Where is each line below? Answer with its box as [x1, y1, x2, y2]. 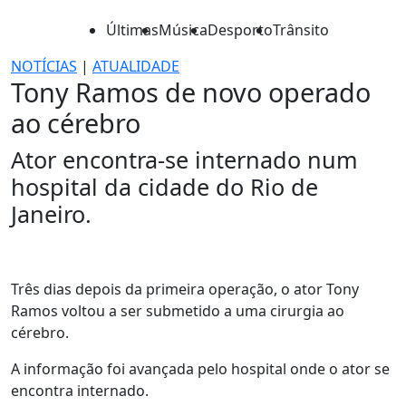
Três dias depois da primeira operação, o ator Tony [11, 279, 359, 299]
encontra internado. [11, 381, 152, 401]
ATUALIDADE [92, 56, 179, 76]
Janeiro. [11, 198, 98, 229]
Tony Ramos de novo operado [11, 74, 371, 110]
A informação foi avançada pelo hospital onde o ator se [11, 359, 390, 379]
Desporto [208, 20, 273, 40]
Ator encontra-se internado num [11, 144, 358, 175]
